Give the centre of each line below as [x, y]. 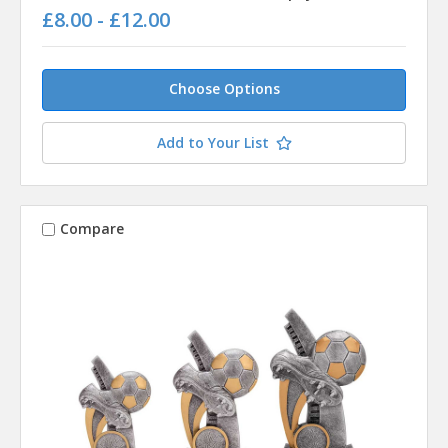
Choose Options [224, 88]
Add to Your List [212, 142]
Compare [91, 229]
